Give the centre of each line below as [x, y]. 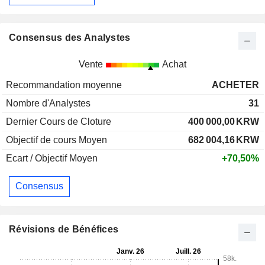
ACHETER [235, 85]
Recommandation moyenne [64, 85]
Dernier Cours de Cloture [59, 121]
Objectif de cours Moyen [56, 140]
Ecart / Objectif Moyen [52, 158]
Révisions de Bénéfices [64, 229]
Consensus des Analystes [70, 37]
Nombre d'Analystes [48, 103]
